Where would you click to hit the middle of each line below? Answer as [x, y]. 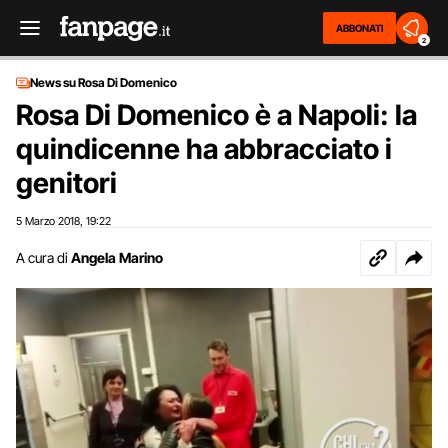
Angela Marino [117, 257]
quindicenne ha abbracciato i [204, 149]
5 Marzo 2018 [48, 221]
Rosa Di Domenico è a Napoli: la [216, 115]
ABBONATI [359, 28]
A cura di [42, 257]
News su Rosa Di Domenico [103, 82]
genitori [66, 183]
